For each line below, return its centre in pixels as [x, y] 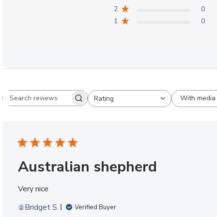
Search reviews [70, 102]
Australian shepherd [87, 167]
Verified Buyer [95, 207]
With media [198, 98]
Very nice [33, 189]
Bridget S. [42, 207]
